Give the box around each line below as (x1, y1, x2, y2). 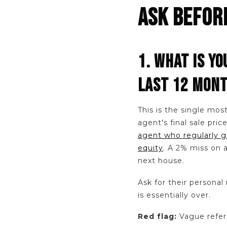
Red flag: (138, 212, 177, 221)
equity (138, 143, 163, 153)
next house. (138, 156, 184, 166)
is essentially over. (138, 190, 211, 200)
